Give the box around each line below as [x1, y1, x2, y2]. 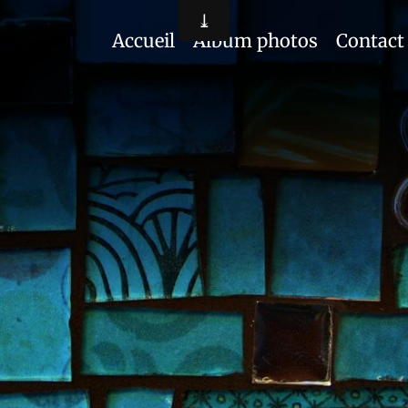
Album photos [193, 29, 318, 52]
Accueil [112, 29, 175, 52]
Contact [336, 29, 404, 52]
